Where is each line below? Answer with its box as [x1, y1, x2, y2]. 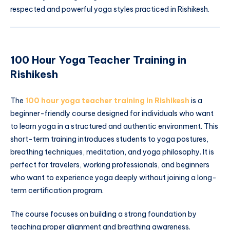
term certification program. [10, 186, 104, 196]
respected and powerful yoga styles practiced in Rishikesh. [10, 5, 209, 14]
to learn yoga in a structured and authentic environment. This [10, 122, 218, 131]
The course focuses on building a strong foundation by [10, 209, 197, 219]
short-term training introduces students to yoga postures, [10, 135, 208, 144]
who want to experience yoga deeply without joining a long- [10, 173, 217, 183]
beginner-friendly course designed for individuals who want [10, 109, 214, 119]
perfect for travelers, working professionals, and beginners [10, 160, 209, 170]
